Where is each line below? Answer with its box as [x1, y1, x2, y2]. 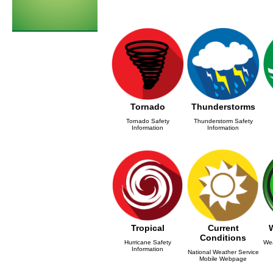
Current [207, 223, 239, 233]
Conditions [200, 233, 246, 243]
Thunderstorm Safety [193, 118, 253, 124]
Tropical [130, 223, 165, 233]
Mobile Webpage [199, 255, 247, 262]
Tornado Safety [126, 118, 169, 124]
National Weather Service [187, 249, 259, 255]
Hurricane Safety [124, 239, 171, 246]
